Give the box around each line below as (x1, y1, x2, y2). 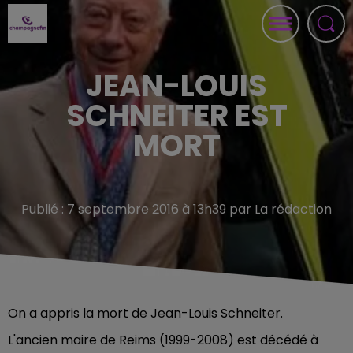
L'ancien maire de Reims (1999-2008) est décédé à (8, 331, 318, 349)
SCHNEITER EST (65, 95, 288, 136)
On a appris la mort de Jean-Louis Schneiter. (8, 304, 283, 322)
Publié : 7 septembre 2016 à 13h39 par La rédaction (21, 200, 332, 218)
